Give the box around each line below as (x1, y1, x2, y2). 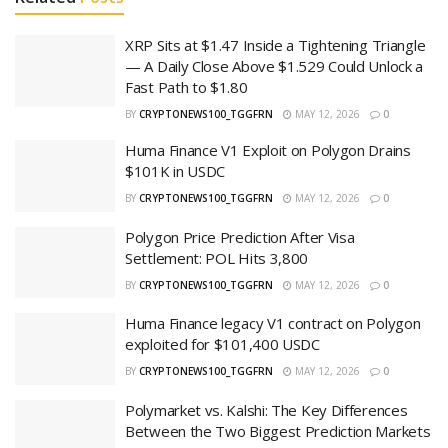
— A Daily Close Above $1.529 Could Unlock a (125, 56, 424, 77)
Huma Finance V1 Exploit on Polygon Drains (125, 140, 411, 161)
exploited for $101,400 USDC (125, 334, 320, 355)
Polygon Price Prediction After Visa (125, 226, 355, 247)
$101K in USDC (125, 161, 226, 182)
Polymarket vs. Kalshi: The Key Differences (125, 399, 408, 420)
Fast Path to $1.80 (125, 77, 248, 98)
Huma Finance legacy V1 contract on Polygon (125, 313, 421, 334)
